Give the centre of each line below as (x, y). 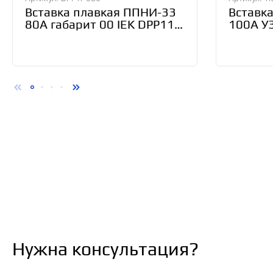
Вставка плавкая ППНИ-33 (101, 12)
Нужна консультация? (105, 249)
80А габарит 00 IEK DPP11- (102, 24)
